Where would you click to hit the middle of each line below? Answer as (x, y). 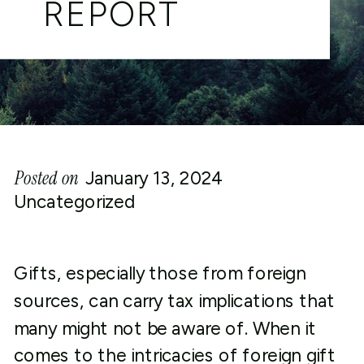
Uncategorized (74, 202)
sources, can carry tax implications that (174, 301)
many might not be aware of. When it (165, 328)
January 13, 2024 (155, 178)
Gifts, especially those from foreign (160, 273)
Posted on (47, 178)
